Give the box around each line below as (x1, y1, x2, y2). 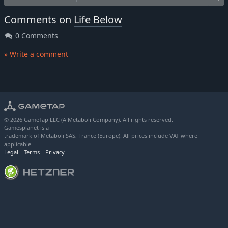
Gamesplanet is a (4, 124, 49, 132)
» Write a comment (4, 49, 68, 60)
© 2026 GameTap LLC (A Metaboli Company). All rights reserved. (4, 116, 173, 124)
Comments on (4, 13, 74, 27)
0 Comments (13, 31, 58, 41)
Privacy (45, 148, 65, 156)
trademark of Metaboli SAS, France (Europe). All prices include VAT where (4, 132, 197, 140)
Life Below (74, 13, 122, 27)
